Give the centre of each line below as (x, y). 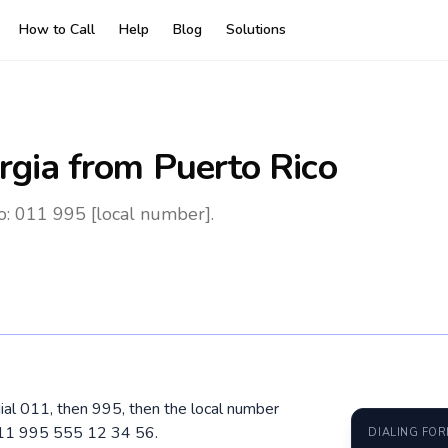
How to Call (57, 29)
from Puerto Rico (197, 167)
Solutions (256, 29)
